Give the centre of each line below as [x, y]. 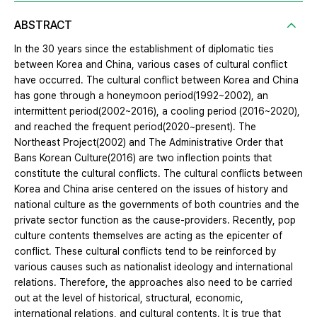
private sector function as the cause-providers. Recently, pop [155, 220]
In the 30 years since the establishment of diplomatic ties [144, 49]
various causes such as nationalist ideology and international [154, 267]
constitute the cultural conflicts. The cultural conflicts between [158, 174]
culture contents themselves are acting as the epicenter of [148, 236]
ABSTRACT [43, 25]
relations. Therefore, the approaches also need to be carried [153, 283]
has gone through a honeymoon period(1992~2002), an [141, 96]
